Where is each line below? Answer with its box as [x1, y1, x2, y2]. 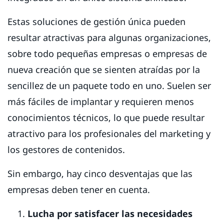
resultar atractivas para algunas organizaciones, [7, 31, 211, 43]
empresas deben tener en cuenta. [7, 183, 152, 195]
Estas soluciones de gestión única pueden [7, 15, 185, 27]
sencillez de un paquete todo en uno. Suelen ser [7, 79, 211, 91]
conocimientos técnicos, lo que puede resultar [7, 111, 204, 123]
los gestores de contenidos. [7, 143, 130, 155]
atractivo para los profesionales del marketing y [7, 127, 210, 139]
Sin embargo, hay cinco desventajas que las [7, 167, 192, 179]
